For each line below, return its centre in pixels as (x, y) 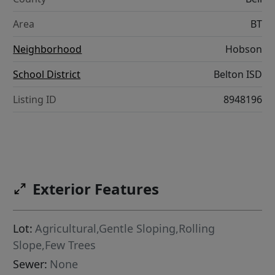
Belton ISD (238, 75)
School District (47, 75)
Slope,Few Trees (55, 245)
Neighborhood (48, 49)
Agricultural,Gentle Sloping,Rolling (125, 228)
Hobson (243, 49)
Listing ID (35, 100)
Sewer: (30, 264)
